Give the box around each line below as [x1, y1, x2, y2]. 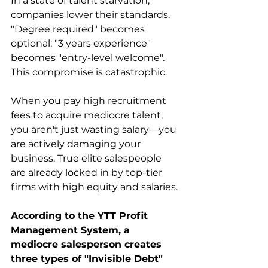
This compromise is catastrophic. [11, 66, 167, 78]
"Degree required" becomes [11, 23, 147, 35]
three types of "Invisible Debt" [11, 252, 166, 264]
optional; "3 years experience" [11, 37, 153, 49]
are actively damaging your [11, 138, 143, 150]
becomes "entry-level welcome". [11, 51, 167, 63]
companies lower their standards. [11, 8, 172, 20]
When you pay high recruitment [11, 95, 169, 106]
